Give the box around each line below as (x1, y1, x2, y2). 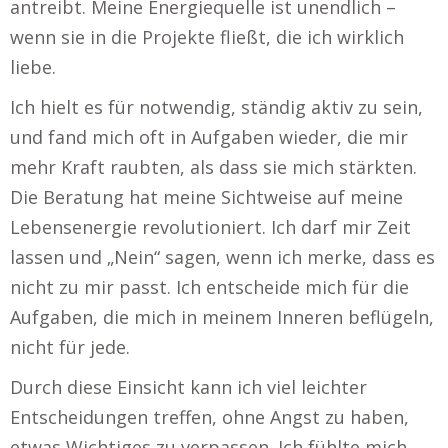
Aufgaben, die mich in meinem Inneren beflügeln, (10, 305, 434, 329)
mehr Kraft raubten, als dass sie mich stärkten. (10, 155, 417, 179)
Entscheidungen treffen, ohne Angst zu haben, (10, 405, 409, 429)
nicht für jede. (10, 335, 130, 359)
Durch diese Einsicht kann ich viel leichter (10, 375, 367, 399)
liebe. (10, 55, 56, 79)
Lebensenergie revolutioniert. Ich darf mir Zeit (10, 215, 411, 239)
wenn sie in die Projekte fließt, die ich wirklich (10, 25, 404, 49)
